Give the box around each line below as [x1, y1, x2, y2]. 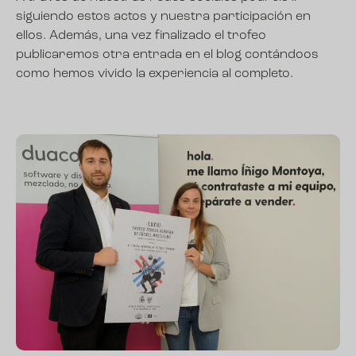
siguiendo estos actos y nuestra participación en [16, 10, 311, 24]
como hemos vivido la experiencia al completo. [16, 68, 300, 81]
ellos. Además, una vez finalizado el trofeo [16, 29, 266, 43]
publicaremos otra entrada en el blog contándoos [16, 48, 319, 62]
